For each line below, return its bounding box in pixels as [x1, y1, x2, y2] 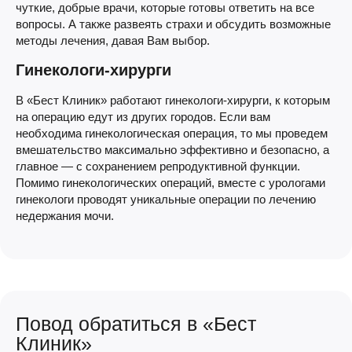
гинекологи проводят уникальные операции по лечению [16, 192, 316, 206]
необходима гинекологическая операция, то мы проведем [16, 126, 328, 140]
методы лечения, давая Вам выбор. [16, 34, 210, 47]
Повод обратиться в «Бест [16, 313, 256, 335]
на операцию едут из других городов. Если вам [16, 110, 270, 123]
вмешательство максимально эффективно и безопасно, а [16, 143, 329, 156]
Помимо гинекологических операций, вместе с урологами [16, 176, 325, 189]
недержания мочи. [16, 209, 114, 222]
